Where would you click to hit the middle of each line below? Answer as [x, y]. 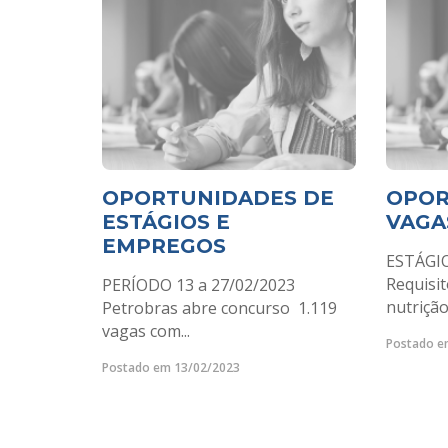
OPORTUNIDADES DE [218, 198]
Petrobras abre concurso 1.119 [219, 308]
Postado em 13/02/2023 [171, 367]
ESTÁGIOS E [166, 222]
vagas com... [146, 331]
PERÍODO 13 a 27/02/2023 [198, 285]
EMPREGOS [164, 246]
